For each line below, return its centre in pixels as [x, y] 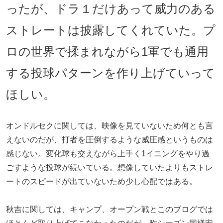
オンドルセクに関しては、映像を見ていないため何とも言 [110, 126]
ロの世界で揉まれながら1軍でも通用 [107, 52]
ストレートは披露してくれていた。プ [111, 30]
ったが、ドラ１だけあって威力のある [111, 9]
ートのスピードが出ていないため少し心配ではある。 [102, 182]
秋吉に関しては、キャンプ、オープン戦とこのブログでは [110, 210]
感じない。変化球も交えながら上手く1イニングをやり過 [108, 154]
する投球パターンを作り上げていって [111, 73]
